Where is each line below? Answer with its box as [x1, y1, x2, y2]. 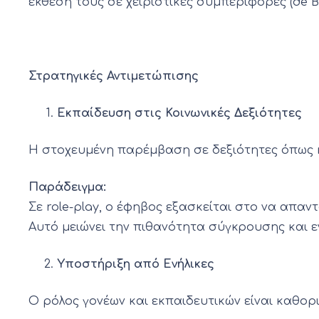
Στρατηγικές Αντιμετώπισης [28, 70, 199, 83]
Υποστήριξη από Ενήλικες [57, 258, 214, 271]
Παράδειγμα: [28, 181, 106, 194]
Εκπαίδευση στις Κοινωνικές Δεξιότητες [57, 107, 302, 120]
